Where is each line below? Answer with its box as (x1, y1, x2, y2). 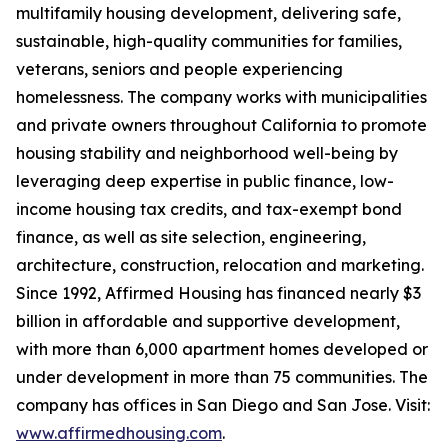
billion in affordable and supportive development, (16, 311, 400, 331)
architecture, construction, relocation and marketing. (16, 255, 424, 275)
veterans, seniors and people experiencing (16, 59, 343, 79)
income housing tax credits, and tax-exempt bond (16, 199, 402, 219)
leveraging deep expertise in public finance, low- (16, 171, 394, 191)
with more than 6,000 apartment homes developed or (16, 339, 428, 359)
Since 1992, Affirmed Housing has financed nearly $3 (16, 283, 421, 303)
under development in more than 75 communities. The (16, 367, 428, 387)
